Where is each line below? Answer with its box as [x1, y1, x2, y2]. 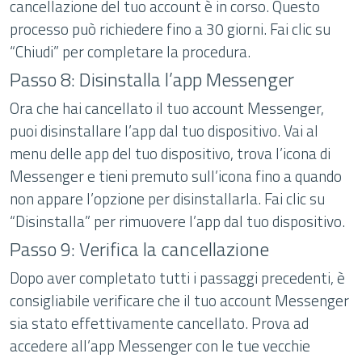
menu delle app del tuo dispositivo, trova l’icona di [10, 141, 330, 165]
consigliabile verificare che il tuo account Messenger [10, 288, 349, 312]
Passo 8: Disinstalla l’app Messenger [10, 65, 294, 94]
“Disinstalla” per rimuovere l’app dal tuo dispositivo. [10, 209, 345, 233]
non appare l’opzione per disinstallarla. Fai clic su [10, 187, 325, 210]
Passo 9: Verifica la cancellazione [10, 234, 269, 263]
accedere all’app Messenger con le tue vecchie [10, 334, 310, 357]
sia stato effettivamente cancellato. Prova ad [10, 311, 309, 335]
